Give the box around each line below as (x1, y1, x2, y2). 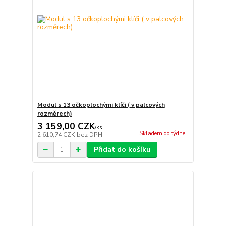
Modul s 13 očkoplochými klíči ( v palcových (37, 101, 165, 109)
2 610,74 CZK (37, 131, 77, 139)
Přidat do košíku (93, 145, 150, 155)
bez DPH (76, 131, 102, 139)
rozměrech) (37, 109, 72, 118)
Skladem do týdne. (139, 130, 187, 138)
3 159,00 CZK (37, 120, 95, 133)
